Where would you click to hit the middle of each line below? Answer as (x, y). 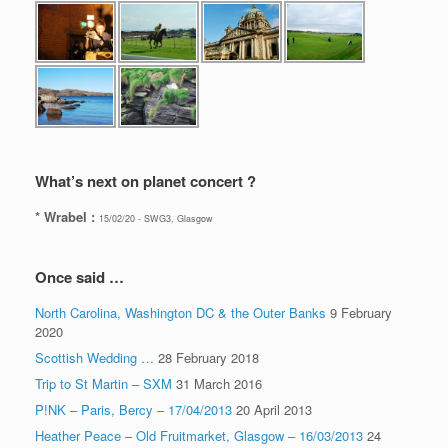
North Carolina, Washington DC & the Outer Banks (180, 312)
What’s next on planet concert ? (145, 180)
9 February (361, 312)
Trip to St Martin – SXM (103, 383)
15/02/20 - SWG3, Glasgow (156, 218)
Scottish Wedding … (94, 357)
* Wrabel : (67, 216)
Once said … (79, 276)
